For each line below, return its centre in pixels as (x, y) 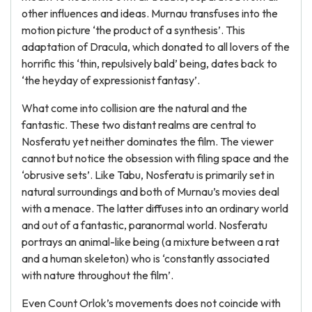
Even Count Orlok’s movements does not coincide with (151, 303)
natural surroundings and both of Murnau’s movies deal (150, 192)
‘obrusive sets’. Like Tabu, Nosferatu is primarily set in (148, 175)
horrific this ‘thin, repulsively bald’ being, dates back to (149, 63)
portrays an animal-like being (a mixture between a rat (150, 242)
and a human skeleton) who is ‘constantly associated (146, 258)
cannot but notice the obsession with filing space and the (155, 158)
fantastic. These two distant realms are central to (139, 125)
